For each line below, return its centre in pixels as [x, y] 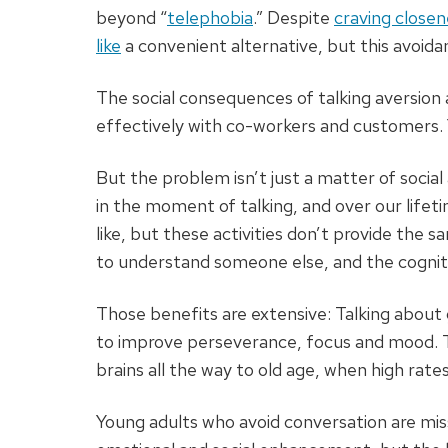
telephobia [210, 18]
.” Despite [293, 18]
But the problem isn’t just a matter [235, 178]
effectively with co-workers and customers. [269, 126]
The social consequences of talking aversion [268, 98]
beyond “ [131, 18]
